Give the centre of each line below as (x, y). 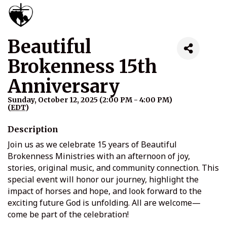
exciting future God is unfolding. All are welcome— (104, 203)
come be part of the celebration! (68, 215)
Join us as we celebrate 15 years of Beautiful (92, 145)
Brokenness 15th (82, 67)
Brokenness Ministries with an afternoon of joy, (99, 156)
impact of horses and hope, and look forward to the (105, 191)
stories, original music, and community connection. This (113, 168)
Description (33, 129)
